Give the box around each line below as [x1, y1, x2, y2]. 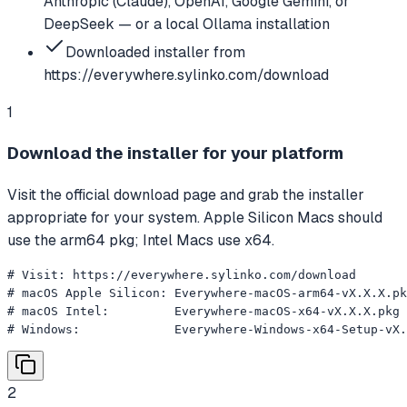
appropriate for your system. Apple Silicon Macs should [7, 208, 382, 227]
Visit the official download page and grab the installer [7, 185, 364, 204]
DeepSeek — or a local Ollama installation [44, 14, 330, 34]
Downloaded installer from [65, 42, 245, 62]
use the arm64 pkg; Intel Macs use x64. [7, 231, 274, 250]
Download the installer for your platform [7, 142, 343, 165]
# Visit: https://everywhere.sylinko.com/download [7, 268, 356, 282]
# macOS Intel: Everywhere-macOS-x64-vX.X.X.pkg [7, 304, 400, 318]
